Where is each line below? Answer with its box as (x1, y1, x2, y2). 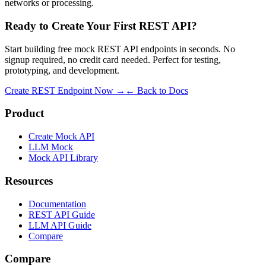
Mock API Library (28, 153, 98, 163)
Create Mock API (28, 131, 94, 142)
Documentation (28, 198, 86, 209)
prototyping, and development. (5, 65, 119, 75)
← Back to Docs (125, 85, 188, 96)
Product (5, 107, 44, 120)
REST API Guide (28, 209, 95, 220)
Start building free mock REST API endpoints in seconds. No (5, 43, 235, 54)
